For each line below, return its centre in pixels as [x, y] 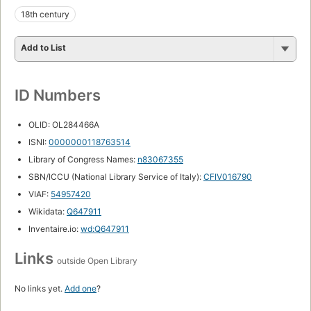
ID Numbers [58, 95]
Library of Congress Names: [83, 160]
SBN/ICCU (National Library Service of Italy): [116, 177]
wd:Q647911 [105, 229]
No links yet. [40, 289]
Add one [81, 289]
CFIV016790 [228, 177]
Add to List [43, 48]
